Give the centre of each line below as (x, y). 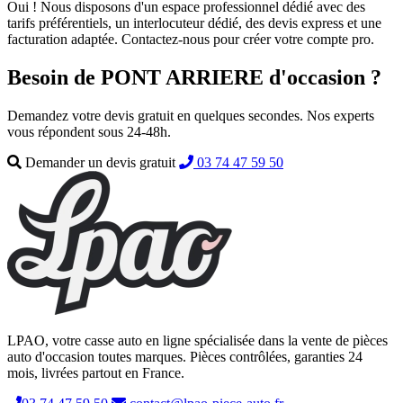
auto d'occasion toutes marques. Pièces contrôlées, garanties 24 (185, 357)
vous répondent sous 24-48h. (89, 132)
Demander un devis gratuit (100, 163)
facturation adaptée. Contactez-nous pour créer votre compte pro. (191, 40)
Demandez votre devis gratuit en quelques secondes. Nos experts (191, 116)
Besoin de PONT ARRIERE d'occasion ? (194, 78)
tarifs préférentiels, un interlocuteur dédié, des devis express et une (194, 23)
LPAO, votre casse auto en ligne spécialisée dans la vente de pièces (197, 341)
